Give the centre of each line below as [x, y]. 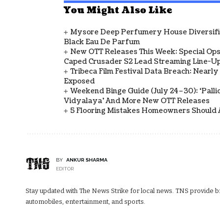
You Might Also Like [118, 10]
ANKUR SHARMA [87, 160]
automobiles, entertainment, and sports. [85, 201]
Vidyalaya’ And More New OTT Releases [137, 101]
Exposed [79, 81]
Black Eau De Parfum [102, 42]
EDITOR [65, 168]
